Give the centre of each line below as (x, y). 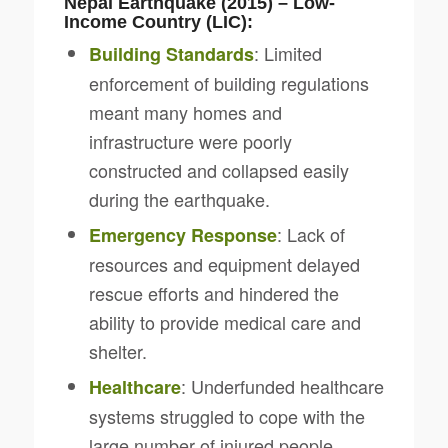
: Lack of (310, 233)
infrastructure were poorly (190, 140)
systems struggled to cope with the (226, 415)
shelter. (117, 350)
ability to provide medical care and (224, 321)
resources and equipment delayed (224, 263)
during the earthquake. (179, 198)
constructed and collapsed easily (218, 169)
